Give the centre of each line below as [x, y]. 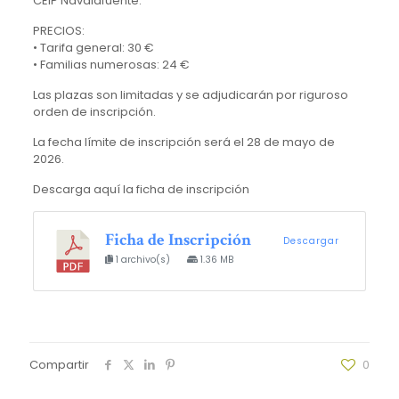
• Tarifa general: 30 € [93, 48]
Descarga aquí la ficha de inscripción [141, 190]
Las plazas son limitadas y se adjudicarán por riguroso [190, 95]
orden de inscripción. [94, 112]
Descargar [312, 241]
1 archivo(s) [142, 260]
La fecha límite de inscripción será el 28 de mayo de [183, 142]
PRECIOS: [58, 31]
